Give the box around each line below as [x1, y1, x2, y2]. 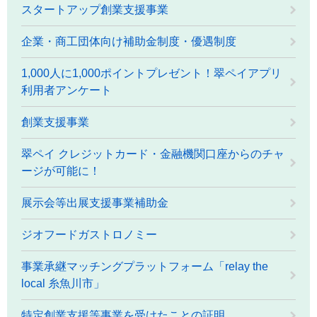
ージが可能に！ [21, 164, 100, 177]
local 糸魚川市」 [21, 277, 105, 289]
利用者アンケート [21, 83, 112, 96]
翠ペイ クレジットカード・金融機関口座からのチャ [21, 147, 284, 160]
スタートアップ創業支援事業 [21, 3, 168, 16]
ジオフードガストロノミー [21, 228, 157, 241]
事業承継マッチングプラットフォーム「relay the [21, 260, 268, 272]
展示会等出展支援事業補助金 [21, 196, 168, 209]
